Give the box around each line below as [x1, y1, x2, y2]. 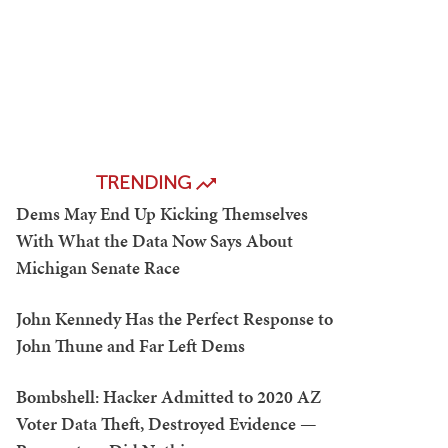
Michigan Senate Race [16, 255, 180, 280]
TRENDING [96, 171, 196, 194]
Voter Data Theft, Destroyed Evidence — [16, 411, 317, 436]
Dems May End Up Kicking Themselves [16, 201, 308, 226]
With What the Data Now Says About [16, 228, 293, 253]
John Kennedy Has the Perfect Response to [16, 306, 333, 331]
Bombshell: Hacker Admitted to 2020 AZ [16, 384, 321, 409]
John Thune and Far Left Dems [16, 333, 245, 358]
